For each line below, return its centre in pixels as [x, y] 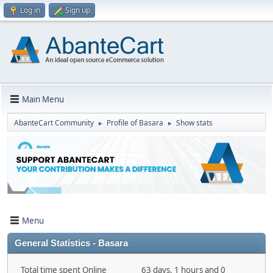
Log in [30, 10]
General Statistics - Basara [71, 243]
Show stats [194, 123]
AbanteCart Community [54, 123]
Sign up [78, 10]
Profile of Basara [135, 123]
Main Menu [43, 99]
